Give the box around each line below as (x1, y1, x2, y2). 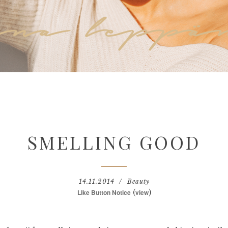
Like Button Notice (77, 188, 131, 197)
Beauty (127, 178, 150, 185)
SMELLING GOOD (27, 130, 201, 154)
